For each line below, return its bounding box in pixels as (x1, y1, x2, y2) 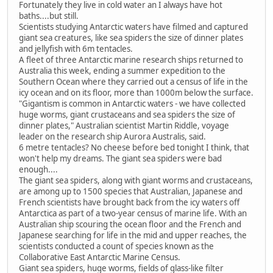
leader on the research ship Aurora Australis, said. (19, 130, 206, 142)
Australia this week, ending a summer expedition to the (19, 65, 225, 76)
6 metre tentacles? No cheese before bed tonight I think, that (19, 141, 249, 153)
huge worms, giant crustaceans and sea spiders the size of (19, 108, 235, 120)
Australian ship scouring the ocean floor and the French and (19, 218, 241, 230)
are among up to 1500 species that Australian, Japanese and (19, 185, 243, 197)
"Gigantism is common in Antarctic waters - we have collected (19, 97, 246, 109)
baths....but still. (19, 10, 79, 21)
